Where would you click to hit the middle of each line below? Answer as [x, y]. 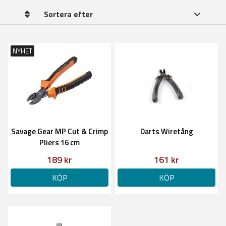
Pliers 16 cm [60, 143]
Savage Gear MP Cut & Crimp [60, 131]
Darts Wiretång [166, 131]
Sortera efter [68, 14]
